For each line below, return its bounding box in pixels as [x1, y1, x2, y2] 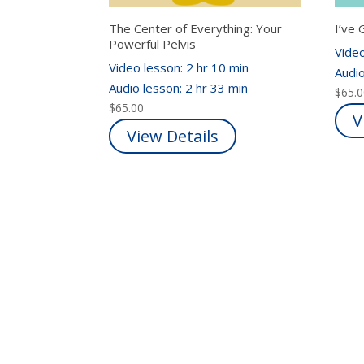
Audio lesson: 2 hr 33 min [109, 80, 252, 97]
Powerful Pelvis [109, 35, 197, 52]
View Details [127, 125, 219, 148]
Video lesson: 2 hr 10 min [109, 59, 253, 76]
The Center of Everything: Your [109, 19, 283, 37]
